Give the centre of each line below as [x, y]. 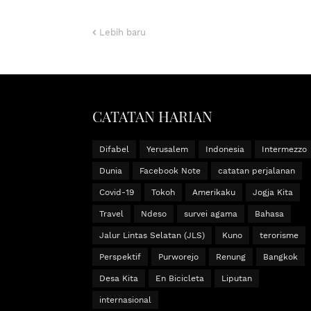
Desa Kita [119, 279]
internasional [125, 300]
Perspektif [120, 257]
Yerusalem [167, 150]
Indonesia [225, 150]
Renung [231, 257]
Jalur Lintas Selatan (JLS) [152, 236]
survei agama [211, 214]
